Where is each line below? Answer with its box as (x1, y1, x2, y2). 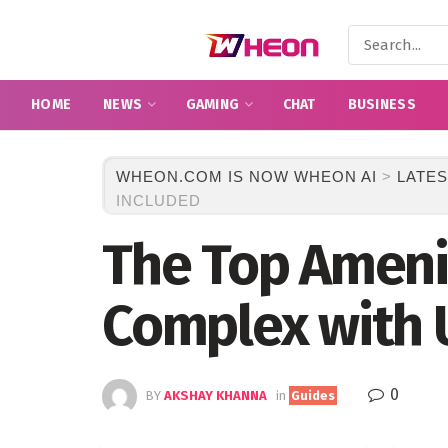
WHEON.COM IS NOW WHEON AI (116, 168, 377, 185)
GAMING (185, 96, 240, 113)
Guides (291, 388, 335, 404)
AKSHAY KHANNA (164, 388, 267, 404)
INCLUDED (116, 192, 201, 209)
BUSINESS (347, 96, 416, 113)
